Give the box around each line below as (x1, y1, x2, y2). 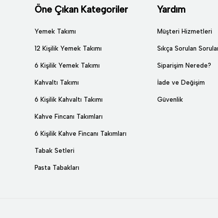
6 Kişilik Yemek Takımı (35, 62, 100, 69)
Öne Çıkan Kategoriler (35, 4, 128, 15)
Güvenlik (157, 96, 183, 103)
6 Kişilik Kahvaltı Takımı (35, 96, 103, 103)
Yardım (157, 4, 185, 15)
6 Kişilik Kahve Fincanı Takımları (35, 130, 127, 137)
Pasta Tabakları (35, 164, 79, 171)
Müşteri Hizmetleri (157, 28, 212, 35)
